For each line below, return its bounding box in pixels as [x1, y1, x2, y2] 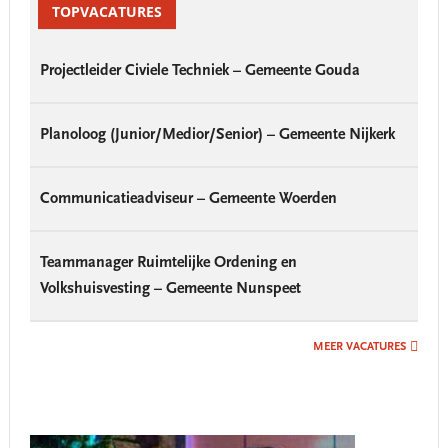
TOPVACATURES [51, 2, 162, 21]
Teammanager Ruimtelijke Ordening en [39, 255, 297, 271]
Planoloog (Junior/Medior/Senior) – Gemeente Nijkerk [39, 127, 395, 143]
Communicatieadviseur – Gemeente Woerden [39, 191, 337, 207]
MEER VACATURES [313, 341, 407, 353]
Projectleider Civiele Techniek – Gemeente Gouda [39, 63, 360, 79]
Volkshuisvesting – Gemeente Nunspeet [39, 281, 301, 297]
